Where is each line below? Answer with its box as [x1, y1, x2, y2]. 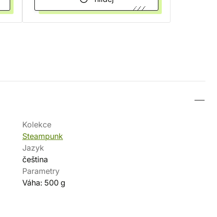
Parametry [22, 166, 60, 176]
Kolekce [22, 120, 51, 129]
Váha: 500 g [22, 178, 65, 187]
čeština [22, 155, 48, 164]
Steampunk [22, 131, 63, 141]
